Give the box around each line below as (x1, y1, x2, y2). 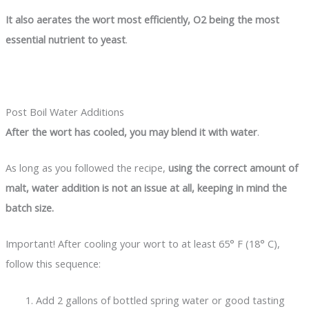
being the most (208, 12, 279, 26)
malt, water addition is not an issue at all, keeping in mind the (5, 181, 287, 195)
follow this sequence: (5, 257, 101, 271)
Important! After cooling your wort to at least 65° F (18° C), (5, 237, 280, 251)
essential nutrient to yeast (5, 32, 126, 46)
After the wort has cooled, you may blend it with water (5, 124, 257, 139)
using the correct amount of (168, 161, 298, 175)
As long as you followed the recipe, (5, 161, 168, 175)
